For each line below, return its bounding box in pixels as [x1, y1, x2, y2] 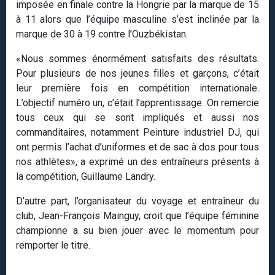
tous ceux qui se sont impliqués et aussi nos [16, 111, 259, 123]
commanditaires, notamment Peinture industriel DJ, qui [16, 126, 259, 138]
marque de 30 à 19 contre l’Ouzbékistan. [16, 28, 188, 40]
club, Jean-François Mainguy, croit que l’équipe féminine [16, 209, 259, 222]
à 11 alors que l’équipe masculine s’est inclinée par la [16, 13, 259, 25]
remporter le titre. [16, 239, 90, 251]
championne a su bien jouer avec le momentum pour [16, 224, 259, 236]
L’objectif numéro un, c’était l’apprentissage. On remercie [16, 96, 259, 109]
